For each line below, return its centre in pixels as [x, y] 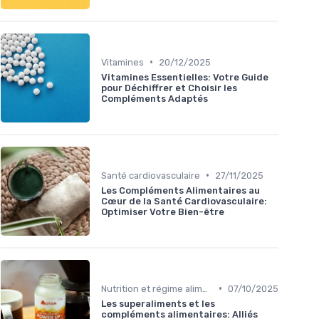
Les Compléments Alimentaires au [181, 190]
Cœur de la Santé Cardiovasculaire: [184, 201]
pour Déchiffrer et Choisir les [169, 88]
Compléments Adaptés [155, 98]
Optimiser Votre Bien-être [163, 211]
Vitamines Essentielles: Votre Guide [185, 77]
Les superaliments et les [158, 303]
